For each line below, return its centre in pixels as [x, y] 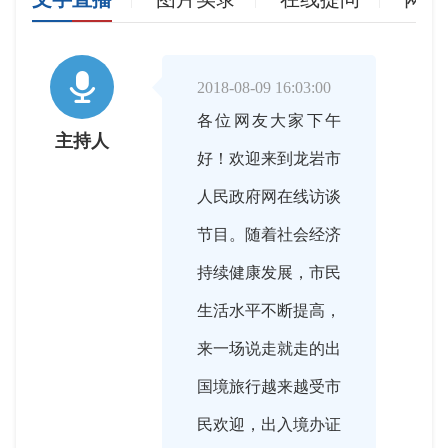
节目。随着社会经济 [269, 234]
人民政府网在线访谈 [269, 196]
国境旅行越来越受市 [269, 386]
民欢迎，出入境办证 [269, 424]
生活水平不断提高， [269, 310]
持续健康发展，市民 [269, 272]
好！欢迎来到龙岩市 [269, 158]
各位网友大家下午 [269, 120]
